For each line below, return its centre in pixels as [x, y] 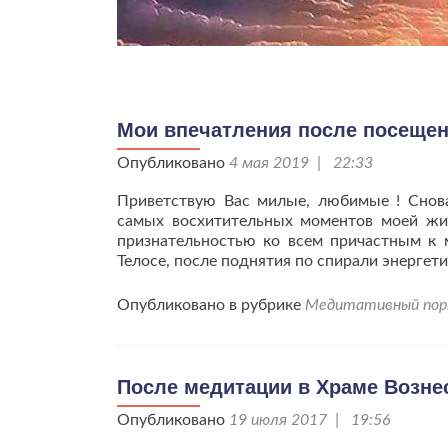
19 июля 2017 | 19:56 [310, 420]
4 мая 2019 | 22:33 [301, 163]
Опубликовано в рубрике [211, 305]
